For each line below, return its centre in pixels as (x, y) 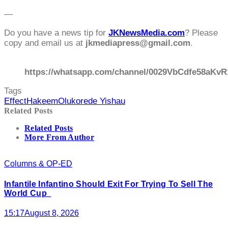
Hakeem (42, 101)
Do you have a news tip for (56, 33)
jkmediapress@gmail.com (138, 43)
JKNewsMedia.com (147, 33)
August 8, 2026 (52, 213)
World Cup (28, 193)
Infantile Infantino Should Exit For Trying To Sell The (109, 184)
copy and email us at (45, 43)
